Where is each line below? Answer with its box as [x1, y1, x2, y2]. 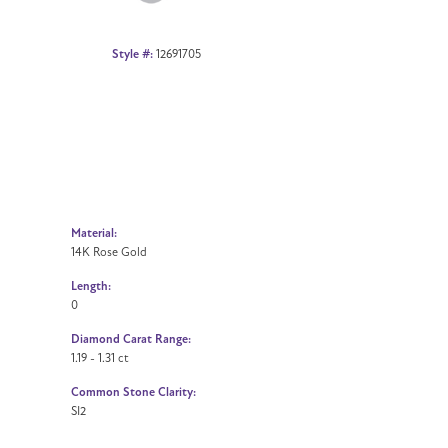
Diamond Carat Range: [71, 331, 191, 347]
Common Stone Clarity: [71, 384, 196, 400]
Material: [71, 225, 117, 241]
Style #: [111, 46, 153, 62]
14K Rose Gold [71, 244, 147, 259]
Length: [71, 278, 111, 294]
